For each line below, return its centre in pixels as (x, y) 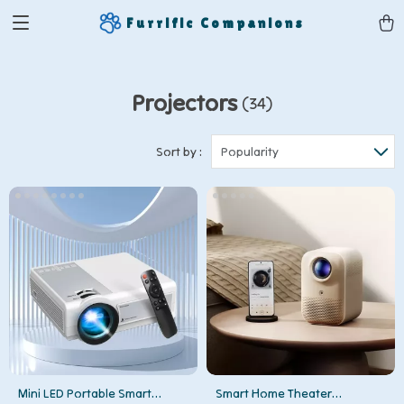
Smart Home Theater (274, 393)
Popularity (250, 151)
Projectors (184, 102)
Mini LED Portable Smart (85, 393)
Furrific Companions (216, 23)
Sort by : (179, 151)
